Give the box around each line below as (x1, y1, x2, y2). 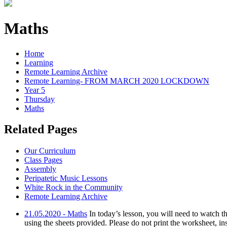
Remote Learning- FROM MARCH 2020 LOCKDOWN (24, 76, 209, 85)
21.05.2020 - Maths (24, 209, 87, 218)
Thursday (24, 94, 55, 103)
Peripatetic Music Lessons (24, 174, 107, 183)
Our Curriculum (24, 146, 75, 156)
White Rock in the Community (24, 183, 123, 192)
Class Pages (24, 156, 62, 165)
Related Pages (4, 123, 77, 136)
